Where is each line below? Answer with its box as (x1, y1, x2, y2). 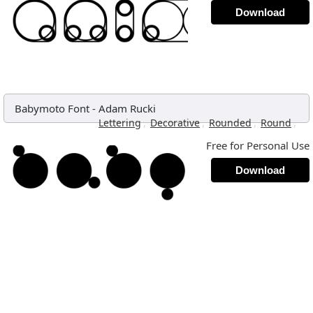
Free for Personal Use (206, 138, 310, 152)
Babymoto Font (15, 101, 89, 115)
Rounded (209, 116, 252, 129)
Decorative (150, 116, 200, 129)
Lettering (99, 116, 141, 129)
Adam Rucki (99, 101, 156, 115)
